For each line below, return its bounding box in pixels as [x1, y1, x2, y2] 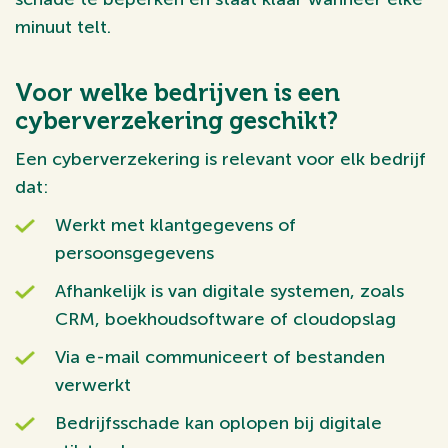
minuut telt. [15, 16, 111, 38]
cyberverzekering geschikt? [15, 106, 338, 135]
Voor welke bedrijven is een [15, 78, 340, 107]
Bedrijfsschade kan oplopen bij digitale [55, 412, 382, 434]
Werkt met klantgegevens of [55, 214, 296, 236]
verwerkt [55, 374, 131, 396]
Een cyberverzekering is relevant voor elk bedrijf [15, 148, 426, 170]
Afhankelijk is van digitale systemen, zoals [55, 280, 404, 302]
